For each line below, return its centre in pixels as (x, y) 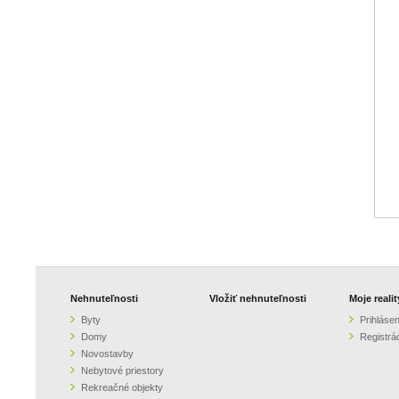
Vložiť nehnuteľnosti (258, 298)
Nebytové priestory (122, 370)
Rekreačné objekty (122, 387)
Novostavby (107, 354)
